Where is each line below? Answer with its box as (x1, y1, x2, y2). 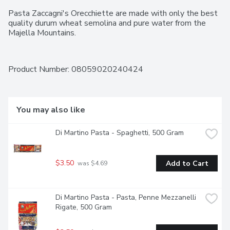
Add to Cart (165, 158, 208, 168)
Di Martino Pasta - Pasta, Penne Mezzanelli (55, 193, 196, 203)
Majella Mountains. (8, 27, 76, 39)
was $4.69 (76, 159, 107, 168)
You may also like (16, 104, 85, 116)
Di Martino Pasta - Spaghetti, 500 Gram (55, 128, 184, 138)
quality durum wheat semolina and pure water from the (8, 17, 206, 29)
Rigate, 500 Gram (55, 202, 112, 213)
